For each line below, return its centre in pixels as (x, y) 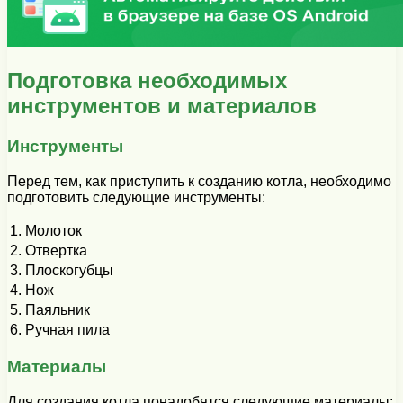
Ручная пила (67, 329)
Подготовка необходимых (147, 80)
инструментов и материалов (162, 105)
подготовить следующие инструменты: (136, 197)
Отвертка (56, 250)
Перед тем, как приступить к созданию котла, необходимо (199, 181)
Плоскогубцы (69, 270)
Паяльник (58, 309)
